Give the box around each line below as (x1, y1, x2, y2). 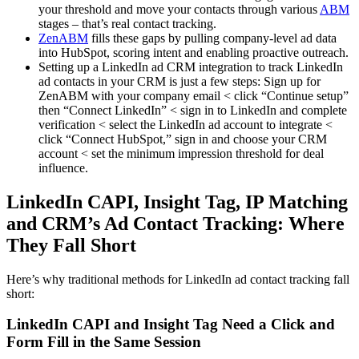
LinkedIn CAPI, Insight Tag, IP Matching (6, 191, 348, 212)
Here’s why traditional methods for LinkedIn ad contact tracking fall (6, 272, 349, 286)
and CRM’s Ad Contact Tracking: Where (6, 212, 345, 234)
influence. (38, 160, 88, 175)
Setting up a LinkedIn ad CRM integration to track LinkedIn (38, 59, 343, 74)
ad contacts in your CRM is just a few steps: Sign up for (38, 74, 321, 88)
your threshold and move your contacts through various (38, 2, 320, 16)
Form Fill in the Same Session (6, 333, 201, 351)
